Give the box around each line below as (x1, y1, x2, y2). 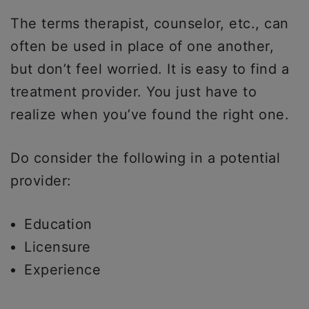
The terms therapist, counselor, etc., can (10, 15, 289, 32)
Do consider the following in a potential (10, 150, 280, 166)
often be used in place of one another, (10, 38, 274, 54)
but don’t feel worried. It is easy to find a (10, 61, 289, 77)
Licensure (24, 239, 91, 255)
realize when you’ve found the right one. (10, 106, 289, 123)
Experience (24, 261, 101, 278)
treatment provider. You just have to (10, 83, 257, 100)
